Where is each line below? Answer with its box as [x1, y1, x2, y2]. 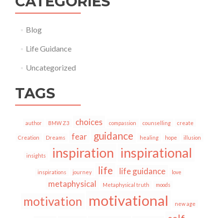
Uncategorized [25, 62, 76, 72]
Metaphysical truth [103, 181, 149, 188]
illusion [183, 134, 201, 141]
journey [72, 168, 91, 175]
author [25, 119, 42, 126]
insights [26, 152, 46, 159]
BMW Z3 [48, 119, 69, 126]
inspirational [120, 144, 192, 161]
